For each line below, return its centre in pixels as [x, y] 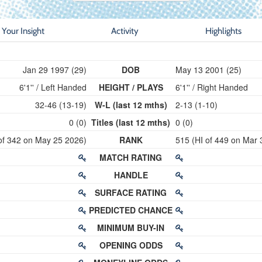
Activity [125, 31]
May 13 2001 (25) [208, 70]
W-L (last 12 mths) [131, 105]
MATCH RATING [131, 157]
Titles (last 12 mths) [131, 122]
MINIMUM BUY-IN [131, 227]
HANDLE [131, 175]
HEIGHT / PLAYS [131, 87]
